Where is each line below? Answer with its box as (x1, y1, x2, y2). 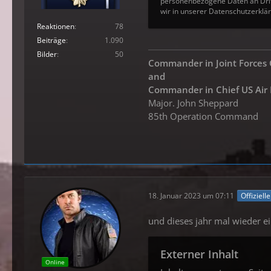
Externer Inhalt (160, 247, 238, 261)
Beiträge (37, 35, 66, 46)
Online (45, 258, 65, 266)
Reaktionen (37, 21, 74, 32)
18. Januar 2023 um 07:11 (148, 190, 234, 201)
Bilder (37, 49, 57, 60)
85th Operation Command (148, 110, 258, 122)
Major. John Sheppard (148, 97, 238, 109)
